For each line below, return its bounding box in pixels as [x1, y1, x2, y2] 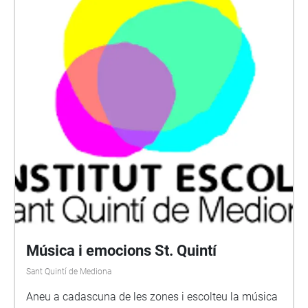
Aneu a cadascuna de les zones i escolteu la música [26, 290, 278, 303]
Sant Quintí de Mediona [26, 267, 111, 276]
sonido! [26, 7, 62, 20]
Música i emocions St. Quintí [26, 242, 217, 259]
